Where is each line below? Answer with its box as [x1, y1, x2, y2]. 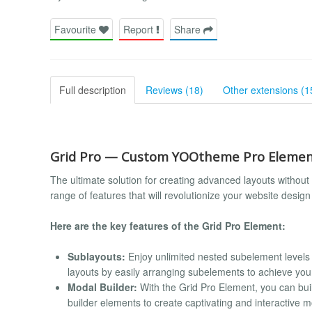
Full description [59, 82, 126, 97]
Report [123, 22, 156, 36]
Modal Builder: [68, 280, 137, 295]
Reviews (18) [146, 82, 203, 97]
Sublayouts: [68, 249, 125, 264]
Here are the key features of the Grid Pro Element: [50, 218, 286, 233]
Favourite [54, 22, 99, 36]
